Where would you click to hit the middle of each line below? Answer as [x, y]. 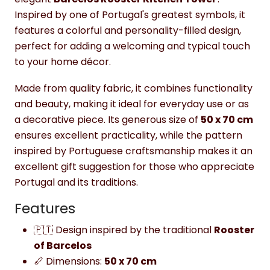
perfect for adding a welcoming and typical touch [132, 46]
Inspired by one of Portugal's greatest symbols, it [130, 14]
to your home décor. [63, 61]
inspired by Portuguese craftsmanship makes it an [133, 151]
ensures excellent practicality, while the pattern [128, 135]
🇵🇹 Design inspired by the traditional [124, 230]
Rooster [234, 230]
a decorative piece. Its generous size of [108, 119]
